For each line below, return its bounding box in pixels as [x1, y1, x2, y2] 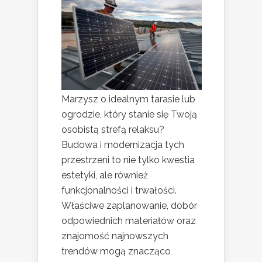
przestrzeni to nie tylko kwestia [61, 154, 195, 166]
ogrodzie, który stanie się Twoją [61, 108, 197, 120]
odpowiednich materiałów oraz [61, 215, 196, 226]
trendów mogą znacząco [61, 245, 171, 257]
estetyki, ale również [61, 169, 148, 181]
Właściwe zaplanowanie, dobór [61, 199, 197, 211]
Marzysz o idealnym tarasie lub [61, 93, 195, 105]
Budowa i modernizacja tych [61, 139, 184, 150]
